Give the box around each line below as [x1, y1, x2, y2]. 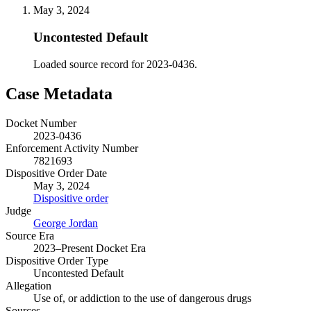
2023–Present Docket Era [33, 242, 146, 254]
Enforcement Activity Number [6, 142, 138, 154]
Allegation [6, 279, 51, 292]
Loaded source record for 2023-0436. [33, 58, 197, 70]
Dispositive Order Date [6, 167, 107, 179]
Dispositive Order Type [6, 254, 108, 267]
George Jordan [33, 217, 98, 229]
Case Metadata [6, 84, 112, 103]
